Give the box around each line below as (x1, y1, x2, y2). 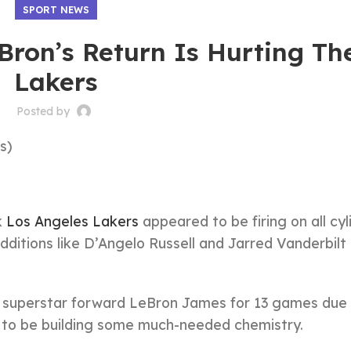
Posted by (16, 104, 74, 118)
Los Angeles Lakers (2, 212, 139, 230)
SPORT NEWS (22, 4, 89, 16)
